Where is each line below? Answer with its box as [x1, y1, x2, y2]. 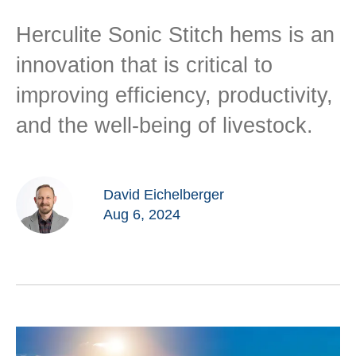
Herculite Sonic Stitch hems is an [16, 23, 335, 47]
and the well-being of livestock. [16, 114, 313, 137]
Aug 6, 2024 [103, 207, 180, 222]
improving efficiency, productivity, [16, 83, 333, 107]
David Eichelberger [103, 187, 224, 203]
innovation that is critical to [16, 53, 273, 77]
